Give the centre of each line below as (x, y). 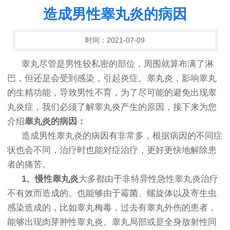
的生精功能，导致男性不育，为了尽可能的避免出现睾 (112, 93)
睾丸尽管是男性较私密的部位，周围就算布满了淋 (118, 64)
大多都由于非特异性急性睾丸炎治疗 (148, 179)
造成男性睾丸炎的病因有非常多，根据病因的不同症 (122, 136)
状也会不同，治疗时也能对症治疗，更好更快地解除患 (112, 150)
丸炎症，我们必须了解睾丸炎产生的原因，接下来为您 (112, 107)
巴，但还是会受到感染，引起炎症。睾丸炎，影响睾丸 (112, 79)
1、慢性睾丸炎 (50, 179)
